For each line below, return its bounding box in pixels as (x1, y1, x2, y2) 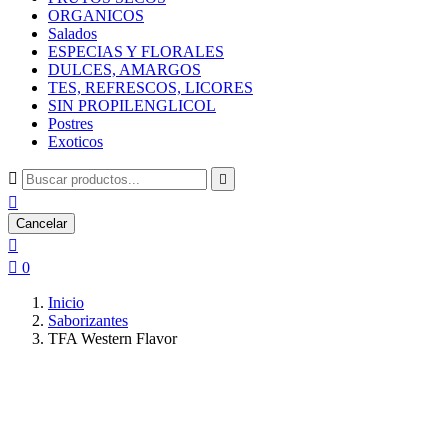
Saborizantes (48, 312, 128, 329)
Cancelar (16, 216, 67, 231)
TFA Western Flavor (48, 330, 177, 347)
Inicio (48, 294, 84, 311)
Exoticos (48, 133, 103, 150)
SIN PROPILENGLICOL (48, 97, 216, 114)
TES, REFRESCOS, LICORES (48, 79, 253, 96)
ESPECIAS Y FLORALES (48, 43, 224, 60)
